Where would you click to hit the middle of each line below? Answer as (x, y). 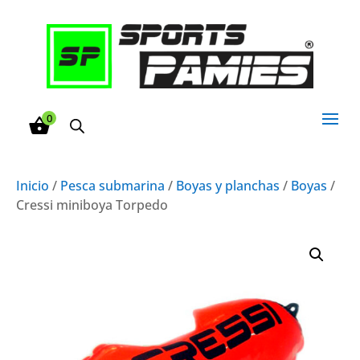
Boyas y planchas (228, 185)
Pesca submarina (112, 185)
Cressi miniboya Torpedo (92, 205)
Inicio (33, 185)
